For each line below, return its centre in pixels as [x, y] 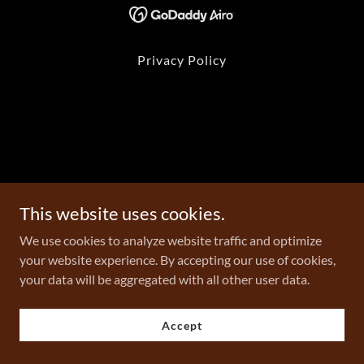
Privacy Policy [182, 59]
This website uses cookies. [122, 213]
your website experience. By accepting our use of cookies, [178, 260]
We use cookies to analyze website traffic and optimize [171, 240]
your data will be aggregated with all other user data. [165, 279]
